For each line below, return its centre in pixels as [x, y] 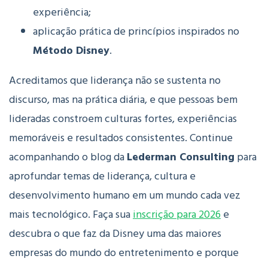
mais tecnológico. [50, 215]
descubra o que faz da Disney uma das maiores [115, 234]
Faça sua [112, 215]
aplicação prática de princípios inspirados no [136, 32]
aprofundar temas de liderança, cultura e [102, 176]
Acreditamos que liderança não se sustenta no [115, 81]
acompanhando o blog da [68, 157]
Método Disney [71, 51]
